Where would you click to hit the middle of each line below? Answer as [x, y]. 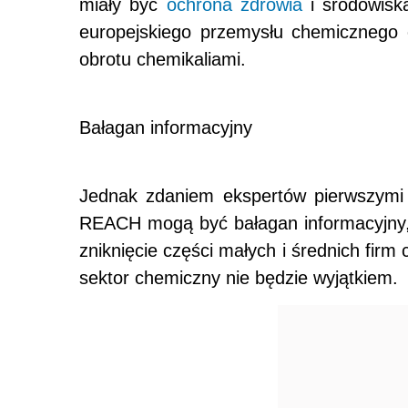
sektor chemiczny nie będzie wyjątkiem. [239, 278]
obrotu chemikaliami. [163, 59]
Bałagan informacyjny [166, 127]
